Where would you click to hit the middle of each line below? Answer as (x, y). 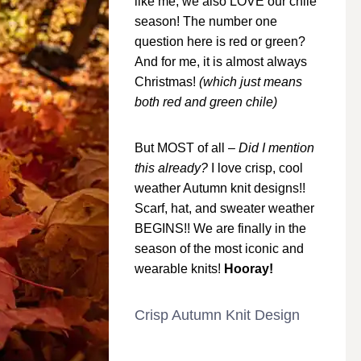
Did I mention (276, 148)
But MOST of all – (187, 148)
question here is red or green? (220, 42)
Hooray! (249, 269)
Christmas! (167, 82)
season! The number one (206, 22)
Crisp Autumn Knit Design (217, 315)
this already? (171, 168)
